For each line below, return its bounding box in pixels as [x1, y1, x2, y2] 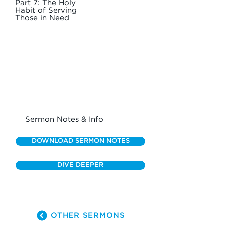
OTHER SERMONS [51, 211, 125, 219]
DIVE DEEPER [57, 162, 103, 168]
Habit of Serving [15, 7, 77, 14]
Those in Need [15, 14, 69, 22]
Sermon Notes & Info [25, 116, 103, 123]
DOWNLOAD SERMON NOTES [31, 138, 130, 144]
